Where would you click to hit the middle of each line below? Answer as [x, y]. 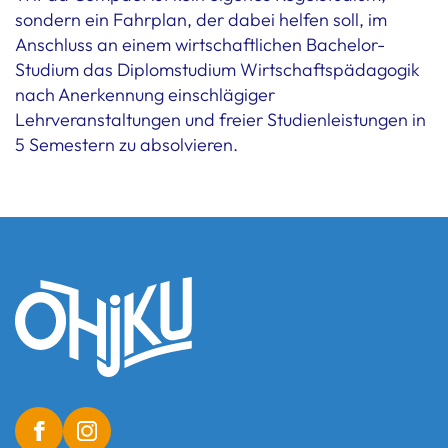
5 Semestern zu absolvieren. [128, 144]
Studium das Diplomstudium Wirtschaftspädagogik [217, 69]
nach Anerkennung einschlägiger [145, 94]
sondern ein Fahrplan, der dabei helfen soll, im [201, 19]
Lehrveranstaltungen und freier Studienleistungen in [220, 119]
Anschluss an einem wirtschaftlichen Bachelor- [200, 44]
